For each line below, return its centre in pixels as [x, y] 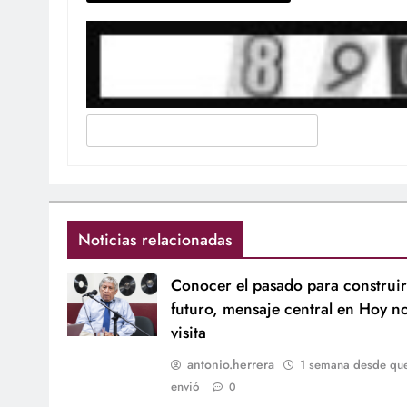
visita [188, 333]
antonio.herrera [230, 365]
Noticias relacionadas [155, 240]
